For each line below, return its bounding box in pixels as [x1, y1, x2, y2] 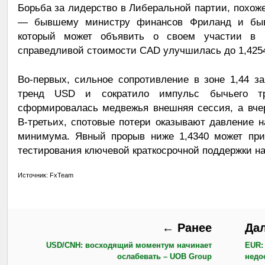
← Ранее [161, 221, 212, 235]
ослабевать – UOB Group [117, 252, 212, 261]
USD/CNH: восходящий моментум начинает [46, 241, 212, 250]
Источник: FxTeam [17, 172, 73, 179]
